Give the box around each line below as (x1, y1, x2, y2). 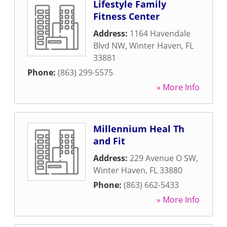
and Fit (93, 135, 125, 147)
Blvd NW (93, 40, 125, 51)
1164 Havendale (130, 28, 191, 39)
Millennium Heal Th (93, 123, 184, 135)
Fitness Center (93, 10, 160, 22)
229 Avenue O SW (130, 153, 196, 164)
